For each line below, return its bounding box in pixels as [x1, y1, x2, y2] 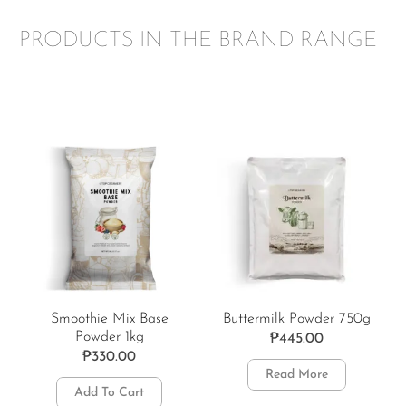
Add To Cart [74, 386, 144, 401]
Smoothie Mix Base [50, 312, 169, 327]
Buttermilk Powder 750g [223, 312, 371, 327]
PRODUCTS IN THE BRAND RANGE [19, 30, 377, 53]
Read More [266, 368, 328, 382]
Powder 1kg [74, 330, 144, 345]
